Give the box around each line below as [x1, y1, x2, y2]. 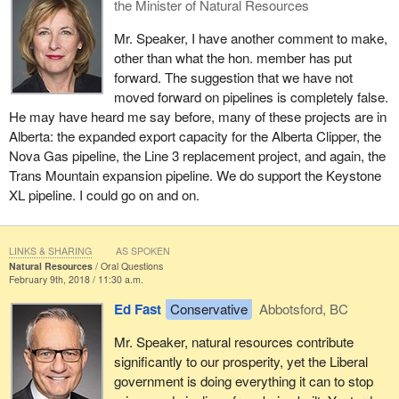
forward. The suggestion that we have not [113, 67, 353, 86]
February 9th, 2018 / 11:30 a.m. [8, 272, 143, 286]
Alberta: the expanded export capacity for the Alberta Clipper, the [8, 126, 381, 145]
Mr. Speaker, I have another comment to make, [113, 28, 387, 47]
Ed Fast [113, 299, 161, 320]
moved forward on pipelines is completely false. [113, 86, 388, 106]
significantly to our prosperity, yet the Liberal [113, 352, 368, 371]
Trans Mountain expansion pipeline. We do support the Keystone [8, 165, 381, 184]
